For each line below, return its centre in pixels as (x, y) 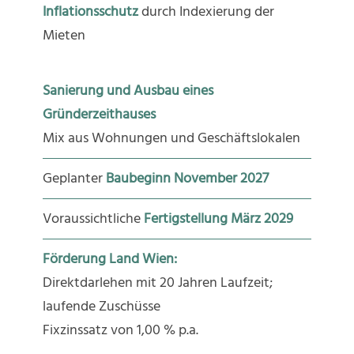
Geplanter (72, 178)
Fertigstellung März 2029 (218, 218)
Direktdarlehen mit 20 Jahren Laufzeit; (157, 282)
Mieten (64, 35)
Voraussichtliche (93, 218)
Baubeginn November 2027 (185, 178)
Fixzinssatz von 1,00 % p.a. (120, 330)
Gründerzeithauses (99, 114)
